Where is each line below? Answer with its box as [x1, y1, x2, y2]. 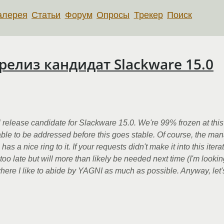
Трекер [133, 9, 163, 20]
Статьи [31, 9, 61, 20]
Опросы [96, 9, 130, 20]
